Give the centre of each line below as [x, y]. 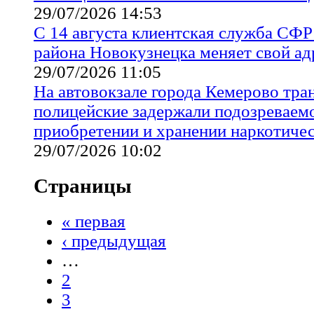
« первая [94, 221]
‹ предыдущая [114, 240]
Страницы [83, 185]
